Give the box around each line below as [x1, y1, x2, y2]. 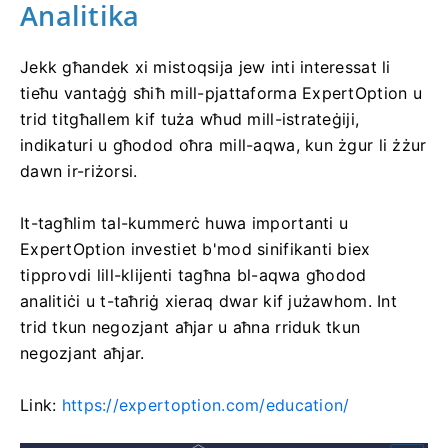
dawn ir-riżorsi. [20, 160, 138, 181]
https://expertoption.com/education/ [61, 394, 350, 415]
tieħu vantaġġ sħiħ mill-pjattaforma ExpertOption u [20, 82, 422, 103]
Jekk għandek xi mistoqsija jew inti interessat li [20, 56, 391, 77]
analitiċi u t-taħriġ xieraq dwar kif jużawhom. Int [20, 290, 397, 311]
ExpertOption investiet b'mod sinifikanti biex [20, 238, 371, 259]
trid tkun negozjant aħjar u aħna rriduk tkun [20, 316, 361, 337]
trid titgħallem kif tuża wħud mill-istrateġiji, [20, 108, 360, 129]
